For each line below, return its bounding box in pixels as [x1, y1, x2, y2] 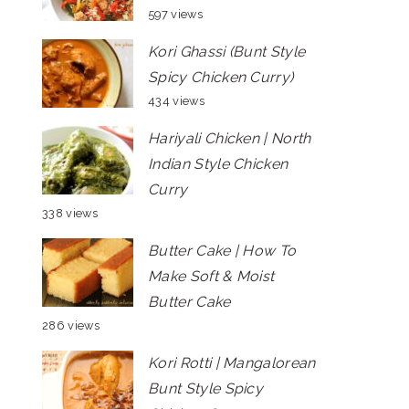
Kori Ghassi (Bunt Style [148, 43, 306, 60]
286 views [42, 319, 100, 332]
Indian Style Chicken [148, 155, 288, 173]
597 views [148, 7, 203, 21]
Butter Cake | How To [148, 242, 297, 259]
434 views [148, 94, 204, 108]
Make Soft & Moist [148, 267, 275, 285]
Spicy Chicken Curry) [148, 68, 294, 86]
